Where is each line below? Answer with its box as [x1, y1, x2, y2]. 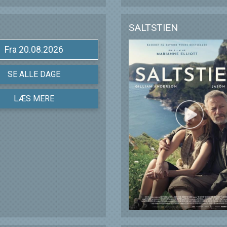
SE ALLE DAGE [7, 69, 60, 80]
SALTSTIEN [129, 22, 178, 34]
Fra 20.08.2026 [18, 45, 63, 55]
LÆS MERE [13, 94, 54, 104]
